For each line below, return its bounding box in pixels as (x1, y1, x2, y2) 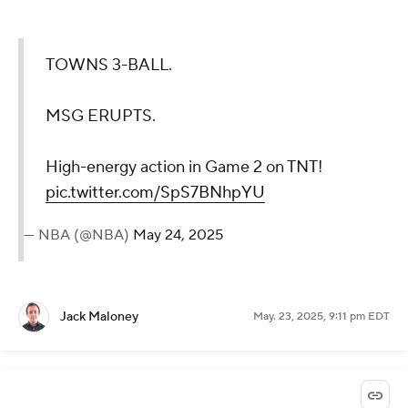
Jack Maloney (60, 308, 138, 325)
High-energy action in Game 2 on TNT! (46, 156, 322, 178)
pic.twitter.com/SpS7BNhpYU (46, 181, 265, 203)
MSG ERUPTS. (46, 105, 156, 127)
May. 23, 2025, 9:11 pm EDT (253, 309, 390, 323)
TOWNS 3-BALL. (46, 54, 172, 76)
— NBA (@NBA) (24, 225, 133, 244)
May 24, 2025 (133, 225, 223, 244)
